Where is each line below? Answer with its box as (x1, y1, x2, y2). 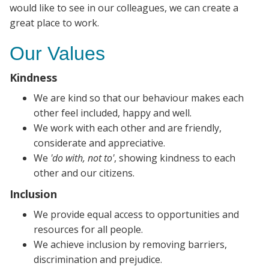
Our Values (10, 43, 105, 65)
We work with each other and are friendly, (34, 121, 222, 135)
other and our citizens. (34, 166, 134, 180)
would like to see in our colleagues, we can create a (10, 1, 238, 15)
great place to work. (10, 16, 99, 30)
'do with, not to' (50, 151, 114, 165)
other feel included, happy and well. (34, 106, 192, 120)
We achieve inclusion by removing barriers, (34, 238, 227, 252)
